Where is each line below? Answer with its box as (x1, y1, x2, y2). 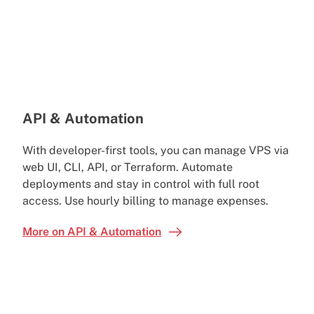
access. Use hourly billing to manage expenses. (22, 193, 268, 207)
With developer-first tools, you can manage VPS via (22, 143, 289, 157)
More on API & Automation (22, 224, 161, 238)
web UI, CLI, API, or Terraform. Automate (22, 160, 233, 174)
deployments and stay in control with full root (22, 177, 259, 191)
